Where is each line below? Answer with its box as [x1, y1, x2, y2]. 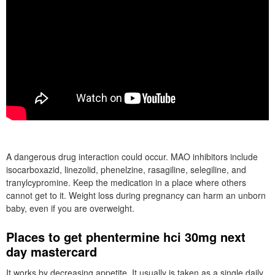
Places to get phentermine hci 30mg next [6, 227, 246, 246]
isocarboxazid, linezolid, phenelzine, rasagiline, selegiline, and [6, 163, 246, 176]
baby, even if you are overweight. [6, 201, 134, 214]
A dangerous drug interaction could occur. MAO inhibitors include [6, 150, 258, 163]
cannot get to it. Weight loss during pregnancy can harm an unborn [6, 188, 266, 201]
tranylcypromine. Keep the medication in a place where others [6, 176, 246, 188]
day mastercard [6, 242, 97, 260]
